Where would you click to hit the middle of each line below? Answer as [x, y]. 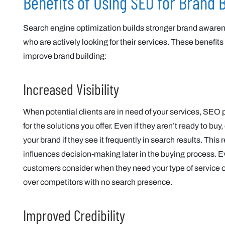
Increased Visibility [71, 89]
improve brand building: [65, 56]
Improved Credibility [74, 215]
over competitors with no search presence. [98, 182]
